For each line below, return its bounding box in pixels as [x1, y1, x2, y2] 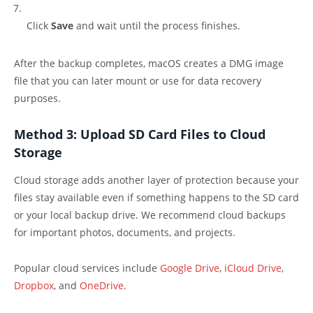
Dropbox [14, 278, 54, 292]
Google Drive [160, 261, 219, 275]
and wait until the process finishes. [73, 18, 240, 32]
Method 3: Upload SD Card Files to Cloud [14, 126, 265, 143]
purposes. [14, 92, 61, 105]
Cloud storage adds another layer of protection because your [14, 173, 299, 187]
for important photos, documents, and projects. [14, 225, 235, 239]
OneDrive [80, 278, 124, 292]
